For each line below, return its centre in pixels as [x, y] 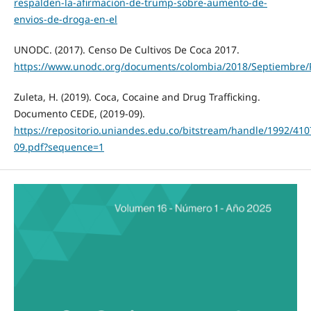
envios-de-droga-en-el [65, 19]
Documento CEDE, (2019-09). [79, 114]
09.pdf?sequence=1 [59, 147]
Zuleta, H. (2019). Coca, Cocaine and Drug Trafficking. [137, 97]
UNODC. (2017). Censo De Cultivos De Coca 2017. [126, 50]
